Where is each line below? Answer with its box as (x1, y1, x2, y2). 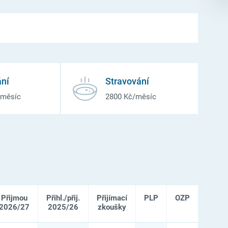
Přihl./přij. (46, 193, 80, 203)
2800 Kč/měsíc (105, 92, 157, 101)
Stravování (105, 75, 150, 87)
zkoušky (97, 202, 126, 212)
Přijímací (96, 193, 127, 203)
